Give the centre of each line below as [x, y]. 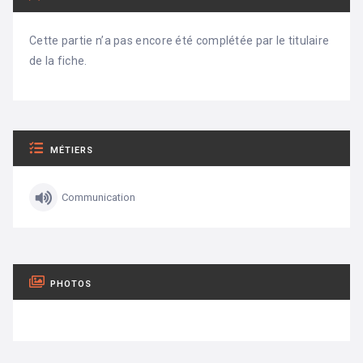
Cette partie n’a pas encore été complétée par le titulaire [179, 41]
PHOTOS [71, 284]
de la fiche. [58, 61]
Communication [98, 198]
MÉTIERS [72, 151]
